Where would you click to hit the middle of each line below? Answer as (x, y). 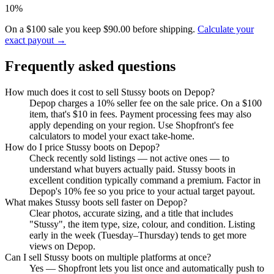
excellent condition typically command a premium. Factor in (145, 180)
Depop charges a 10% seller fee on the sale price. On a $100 (146, 103)
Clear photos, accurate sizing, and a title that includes (131, 213)
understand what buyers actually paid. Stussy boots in (132, 169)
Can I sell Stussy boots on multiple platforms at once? (108, 257)
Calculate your (226, 29)
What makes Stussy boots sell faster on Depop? (96, 202)
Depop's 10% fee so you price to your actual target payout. (142, 191)
